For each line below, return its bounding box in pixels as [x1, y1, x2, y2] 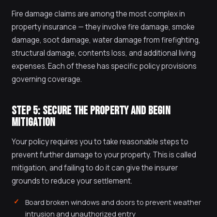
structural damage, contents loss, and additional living [12, 48, 196, 58]
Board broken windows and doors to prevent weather [25, 197, 201, 207]
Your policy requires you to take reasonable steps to [12, 137, 188, 147]
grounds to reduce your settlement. [12, 176, 132, 186]
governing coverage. [12, 74, 82, 84]
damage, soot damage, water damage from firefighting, [12, 35, 201, 45]
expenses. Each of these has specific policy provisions [12, 61, 197, 71]
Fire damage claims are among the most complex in [12, 9, 185, 19]
